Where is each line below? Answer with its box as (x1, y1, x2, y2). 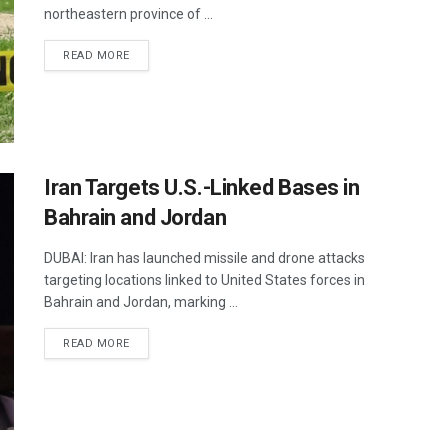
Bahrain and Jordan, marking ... (44, 293, 238, 310)
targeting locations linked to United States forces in (44, 271, 365, 288)
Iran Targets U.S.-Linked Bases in (44, 174, 360, 200)
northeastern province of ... (44, 6, 213, 23)
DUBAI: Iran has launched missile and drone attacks (44, 249, 365, 266)
